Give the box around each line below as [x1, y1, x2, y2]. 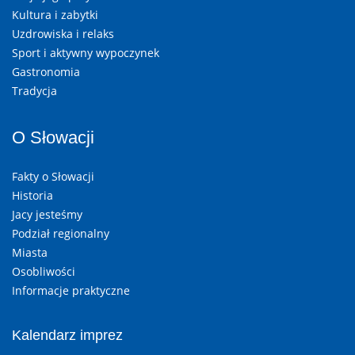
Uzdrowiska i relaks [12, 26, 114, 42]
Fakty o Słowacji [12, 169, 94, 185]
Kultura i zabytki [12, 7, 98, 23]
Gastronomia [12, 64, 80, 80]
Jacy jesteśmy [12, 207, 82, 223]
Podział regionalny [12, 226, 109, 242]
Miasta [12, 245, 48, 261]
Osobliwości [12, 264, 75, 280]
